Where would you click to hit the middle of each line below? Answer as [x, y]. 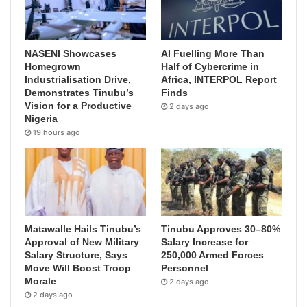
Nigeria [41, 118]
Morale [40, 281]
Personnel [185, 268]
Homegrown [53, 66]
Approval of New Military [82, 242]
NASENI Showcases [71, 53]
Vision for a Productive [78, 105]
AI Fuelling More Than [213, 53]
